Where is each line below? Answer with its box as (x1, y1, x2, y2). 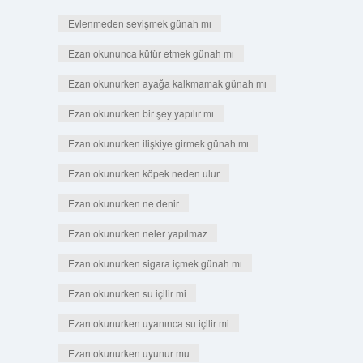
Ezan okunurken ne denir (67, 196, 179, 210)
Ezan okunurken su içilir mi (67, 286, 186, 300)
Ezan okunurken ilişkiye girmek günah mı (67, 136, 249, 150)
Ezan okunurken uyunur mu (67, 346, 190, 360)
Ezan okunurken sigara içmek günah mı (67, 256, 242, 270)
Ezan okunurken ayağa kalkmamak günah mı (67, 76, 267, 90)
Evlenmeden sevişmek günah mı (67, 16, 211, 30)
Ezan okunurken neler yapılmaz (67, 226, 207, 240)
